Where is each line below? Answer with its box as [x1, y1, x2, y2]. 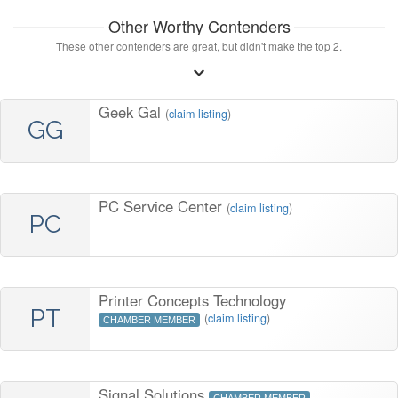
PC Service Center [99, 195, 227, 218]
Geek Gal [99, 101, 165, 123]
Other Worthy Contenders [107, 14, 291, 38]
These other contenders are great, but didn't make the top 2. [56, 38, 342, 54]
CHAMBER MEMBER [103, 314, 195, 326]
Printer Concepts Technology [99, 290, 286, 312]
